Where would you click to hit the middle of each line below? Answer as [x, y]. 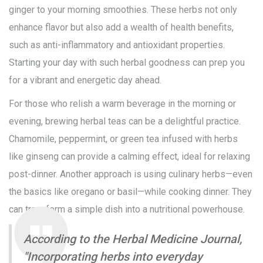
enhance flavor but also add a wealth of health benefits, [121, 28]
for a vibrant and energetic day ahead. [85, 80]
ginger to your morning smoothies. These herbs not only [123, 10]
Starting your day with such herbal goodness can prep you [127, 63]
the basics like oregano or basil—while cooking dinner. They [130, 192]
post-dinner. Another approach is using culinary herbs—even [131, 174]
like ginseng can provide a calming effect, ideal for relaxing [129, 157]
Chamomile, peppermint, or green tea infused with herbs [123, 139]
